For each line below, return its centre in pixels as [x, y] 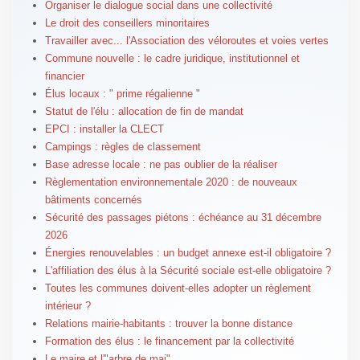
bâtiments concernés [93, 200]
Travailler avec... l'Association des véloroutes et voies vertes [186, 41]
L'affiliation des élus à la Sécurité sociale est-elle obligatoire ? [188, 271]
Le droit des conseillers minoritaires [127, 23]
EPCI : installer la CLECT [104, 129]
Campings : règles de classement [123, 147]
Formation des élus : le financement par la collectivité [169, 342]
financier [64, 76]
